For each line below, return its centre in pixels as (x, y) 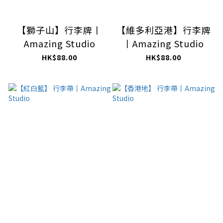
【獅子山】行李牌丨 (59, 30)
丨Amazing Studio (164, 43)
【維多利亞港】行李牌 (164, 30)
